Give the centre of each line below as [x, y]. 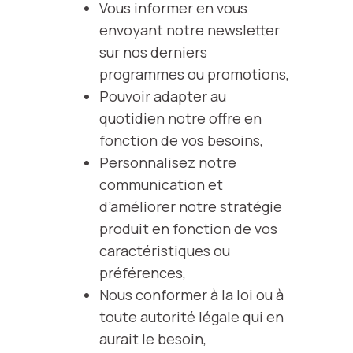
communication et [161, 184]
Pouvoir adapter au [162, 96]
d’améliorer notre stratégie [190, 206]
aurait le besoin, [152, 339]
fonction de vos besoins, [181, 140]
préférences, [142, 273]
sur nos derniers [153, 52]
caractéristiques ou [164, 251]
